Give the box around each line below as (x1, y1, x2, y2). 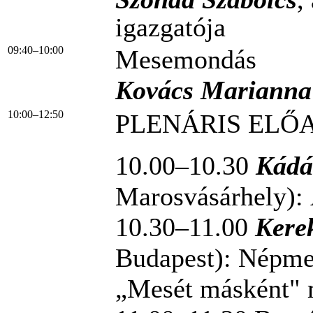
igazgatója (115, 12, 226, 42)
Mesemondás (115, 44, 256, 74)
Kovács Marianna (115, 75, 312, 105)
